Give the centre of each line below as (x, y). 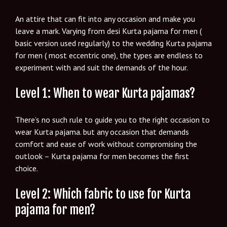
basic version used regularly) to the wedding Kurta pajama (113, 43)
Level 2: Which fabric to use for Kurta (103, 194)
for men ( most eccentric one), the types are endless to (109, 55)
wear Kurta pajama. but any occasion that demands (102, 131)
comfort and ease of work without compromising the (106, 144)
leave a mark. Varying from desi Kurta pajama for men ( (108, 31)
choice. (27, 168)
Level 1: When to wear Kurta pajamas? (105, 93)
